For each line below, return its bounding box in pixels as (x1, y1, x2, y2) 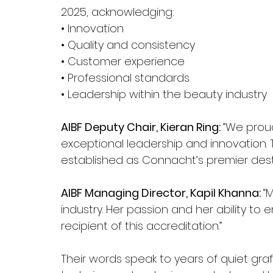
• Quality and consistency (61, 37, 195, 52)
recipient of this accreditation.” (61, 218, 222, 233)
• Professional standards (61, 70, 190, 85)
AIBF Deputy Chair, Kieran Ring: (61, 119, 223, 135)
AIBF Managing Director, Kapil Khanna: (61, 185, 263, 200)
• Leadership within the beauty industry (61, 87, 267, 102)
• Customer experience (61, 54, 185, 69)
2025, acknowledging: (61, 4, 174, 19)
